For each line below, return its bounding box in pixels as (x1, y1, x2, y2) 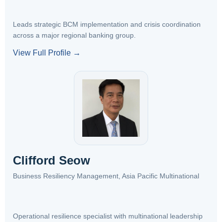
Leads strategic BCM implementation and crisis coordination (13, 20, 201, 28)
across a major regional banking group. (13, 31, 136, 39)
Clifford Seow (13, 154, 90, 167)
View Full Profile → (13, 49, 81, 57)
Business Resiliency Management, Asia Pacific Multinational (13, 172, 199, 180)
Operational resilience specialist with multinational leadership (13, 212, 203, 220)
